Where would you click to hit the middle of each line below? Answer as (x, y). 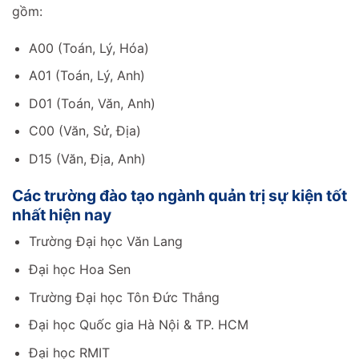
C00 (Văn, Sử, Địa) (85, 131)
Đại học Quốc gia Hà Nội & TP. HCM (138, 325)
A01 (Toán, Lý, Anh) (87, 76)
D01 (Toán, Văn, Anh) (92, 103)
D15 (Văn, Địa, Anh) (87, 159)
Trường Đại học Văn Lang (105, 242)
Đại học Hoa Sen (79, 270)
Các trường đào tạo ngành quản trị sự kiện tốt (179, 195)
